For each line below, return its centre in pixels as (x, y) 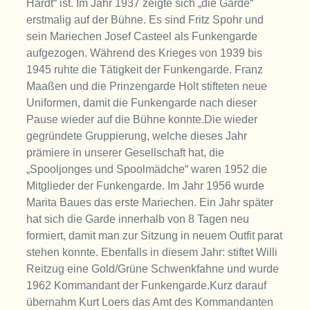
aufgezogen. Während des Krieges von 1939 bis (145, 53)
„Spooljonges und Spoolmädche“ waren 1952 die (147, 170)
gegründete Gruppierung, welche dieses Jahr (137, 136)
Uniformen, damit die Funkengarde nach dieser (142, 103)
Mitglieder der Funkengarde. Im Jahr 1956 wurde (146, 186)
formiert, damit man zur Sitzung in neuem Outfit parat (155, 236)
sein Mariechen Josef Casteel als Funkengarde (142, 37)
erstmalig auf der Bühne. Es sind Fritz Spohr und (145, 20)
